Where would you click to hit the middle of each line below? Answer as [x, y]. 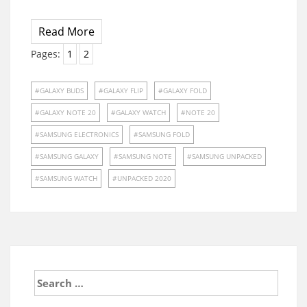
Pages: [47, 54]
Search [46, 274]
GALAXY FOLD [185, 91]
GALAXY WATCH [141, 113]
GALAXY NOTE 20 [68, 113]
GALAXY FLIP [123, 91]
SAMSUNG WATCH [69, 179]
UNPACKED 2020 [144, 179]
